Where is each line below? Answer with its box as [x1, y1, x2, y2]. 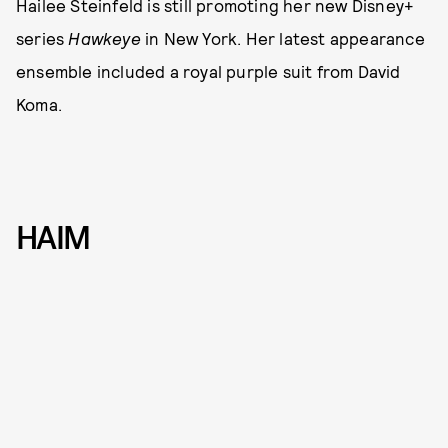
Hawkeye [68, 27, 146, 48]
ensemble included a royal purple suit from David [16, 60, 401, 81]
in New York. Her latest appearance [145, 27, 425, 48]
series [16, 27, 69, 48]
